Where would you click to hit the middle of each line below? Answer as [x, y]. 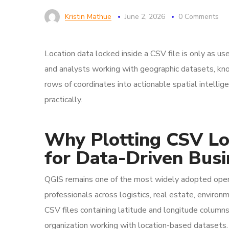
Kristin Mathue [88, 17]
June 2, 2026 [145, 17]
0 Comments [199, 17]
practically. [63, 100]
